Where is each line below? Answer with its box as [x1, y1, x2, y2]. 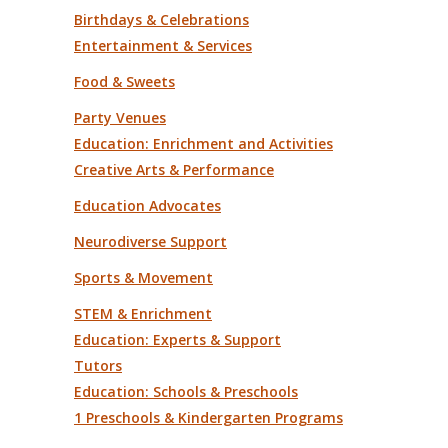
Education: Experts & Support [74, 329, 281, 349]
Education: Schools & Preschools [74, 381, 298, 401]
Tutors [74, 355, 122, 375]
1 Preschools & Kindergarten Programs [74, 407, 343, 427]
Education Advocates [74, 195, 221, 215]
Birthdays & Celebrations [74, 9, 249, 29]
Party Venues [74, 107, 166, 127]
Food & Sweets [74, 71, 175, 91]
